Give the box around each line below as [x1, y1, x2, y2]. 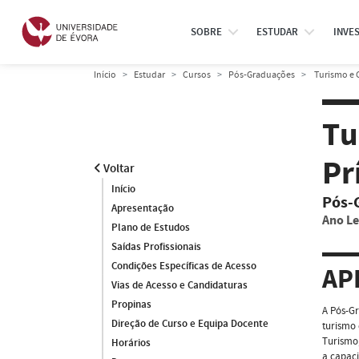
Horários [111, 336, 151, 350]
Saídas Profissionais [111, 240, 201, 254]
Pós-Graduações [228, 68, 295, 81]
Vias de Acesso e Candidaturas [111, 278, 248, 292]
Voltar [101, 161, 135, 176]
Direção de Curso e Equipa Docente [111, 317, 268, 331]
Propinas [111, 297, 151, 312]
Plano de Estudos [111, 220, 190, 235]
